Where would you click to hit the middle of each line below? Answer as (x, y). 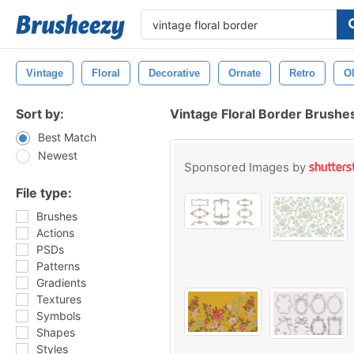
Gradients (61, 282)
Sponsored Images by (247, 167)
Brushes (57, 216)
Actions (55, 233)
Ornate (245, 73)
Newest (58, 155)
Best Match (67, 137)
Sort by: (40, 114)
